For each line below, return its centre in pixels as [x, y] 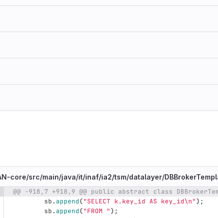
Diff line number [56, 192]
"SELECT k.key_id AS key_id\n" [139, 201]
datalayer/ [147, 177]
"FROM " [97, 211]
